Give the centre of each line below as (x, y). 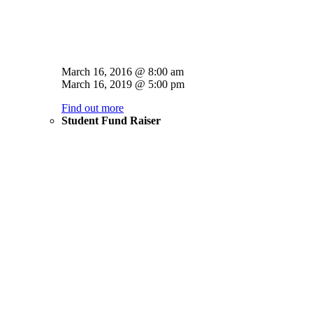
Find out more (93, 108)
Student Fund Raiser (111, 121)
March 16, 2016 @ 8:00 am (123, 72)
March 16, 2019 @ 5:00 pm (123, 84)
